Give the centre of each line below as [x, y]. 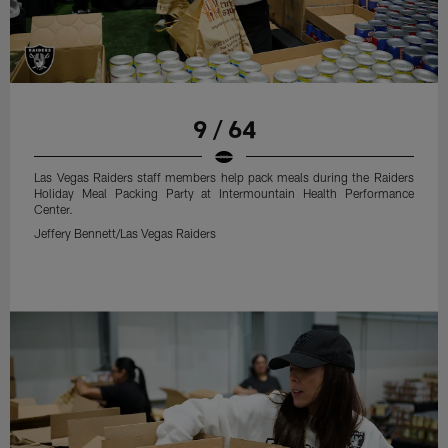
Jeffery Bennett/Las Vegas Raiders [125, 232]
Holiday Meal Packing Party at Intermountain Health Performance [224, 192]
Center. [54, 208]
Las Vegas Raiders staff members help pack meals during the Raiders [224, 176]
